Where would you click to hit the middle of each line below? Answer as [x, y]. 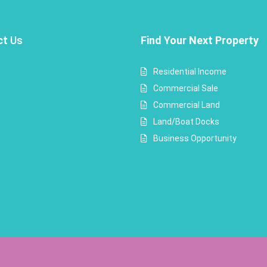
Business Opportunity [195, 138]
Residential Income [190, 72]
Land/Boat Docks [186, 122]
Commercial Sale [186, 88]
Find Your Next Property [200, 40]
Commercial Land [187, 105]
